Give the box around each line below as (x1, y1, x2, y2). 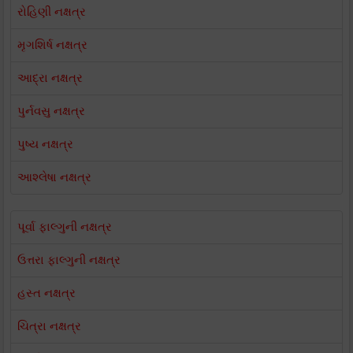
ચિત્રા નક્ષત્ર (17, 319, 81, 333)
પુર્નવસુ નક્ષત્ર (17, 104, 85, 118)
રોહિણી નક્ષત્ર (17, 5, 86, 19)
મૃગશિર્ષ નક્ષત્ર (17, 38, 87, 52)
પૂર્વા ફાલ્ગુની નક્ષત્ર (17, 220, 112, 234)
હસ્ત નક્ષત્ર (17, 286, 76, 300)
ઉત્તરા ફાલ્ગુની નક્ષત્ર (17, 253, 121, 267)
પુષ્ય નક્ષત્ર (17, 137, 73, 151)
